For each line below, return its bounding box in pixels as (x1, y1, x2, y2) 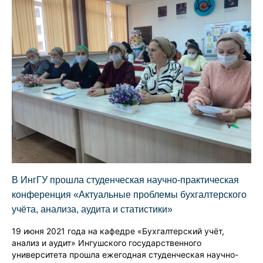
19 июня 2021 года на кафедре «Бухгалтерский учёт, (12, 225, 224, 236)
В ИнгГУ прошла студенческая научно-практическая (12, 174, 239, 185)
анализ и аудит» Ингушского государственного (12, 237, 201, 248)
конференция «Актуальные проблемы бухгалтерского (12, 189, 247, 200)
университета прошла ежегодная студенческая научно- (12, 249, 238, 259)
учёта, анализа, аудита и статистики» (12, 204, 173, 214)
